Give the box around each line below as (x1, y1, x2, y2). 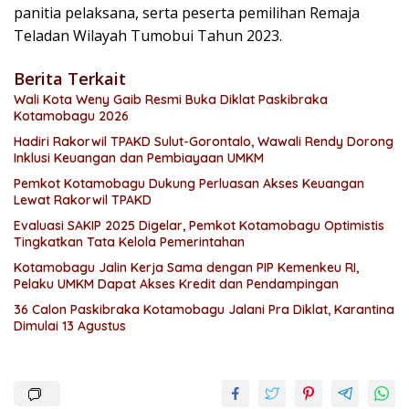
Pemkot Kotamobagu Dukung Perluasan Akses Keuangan (14, 175, 364, 193)
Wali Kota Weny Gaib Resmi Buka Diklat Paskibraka (14, 91, 328, 109)
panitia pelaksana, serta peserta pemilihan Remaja (14, 3, 360, 24)
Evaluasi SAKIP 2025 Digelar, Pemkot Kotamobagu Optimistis (14, 217, 384, 235)
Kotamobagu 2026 (14, 108, 129, 125)
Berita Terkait (14, 68, 126, 90)
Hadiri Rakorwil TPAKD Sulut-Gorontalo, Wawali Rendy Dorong (14, 133, 393, 151)
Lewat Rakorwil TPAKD (14, 192, 152, 209)
